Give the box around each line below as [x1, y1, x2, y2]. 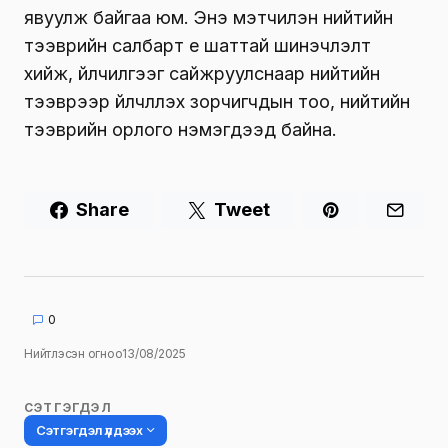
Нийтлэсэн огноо [24, 345, 123, 361]
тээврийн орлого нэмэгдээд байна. [24, 118, 337, 140]
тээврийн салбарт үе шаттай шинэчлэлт [24, 34, 371, 56]
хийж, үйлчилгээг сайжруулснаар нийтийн [24, 62, 380, 84]
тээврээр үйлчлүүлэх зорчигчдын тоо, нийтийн [24, 90, 410, 112]
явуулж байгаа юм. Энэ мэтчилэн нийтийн [24, 6, 393, 28]
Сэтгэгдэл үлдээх [36, 421, 143, 438]
